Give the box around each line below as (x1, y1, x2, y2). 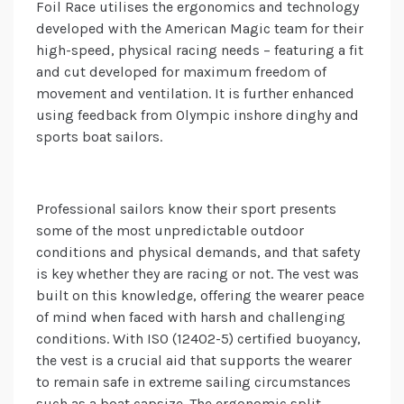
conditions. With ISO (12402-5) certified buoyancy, (36, 330, 361, 348)
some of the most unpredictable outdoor (36, 222, 304, 240)
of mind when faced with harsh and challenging (36, 308, 345, 326)
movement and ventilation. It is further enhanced (36, 85, 354, 103)
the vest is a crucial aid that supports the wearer (36, 352, 352, 370)
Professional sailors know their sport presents (36, 200, 336, 218)
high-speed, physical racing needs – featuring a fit (36, 41, 363, 60)
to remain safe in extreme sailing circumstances (36, 373, 351, 391)
